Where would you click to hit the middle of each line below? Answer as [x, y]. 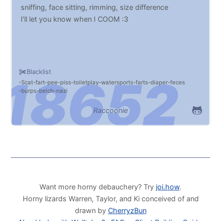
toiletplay [86, 82]
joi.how [168, 186]
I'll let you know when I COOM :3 [75, 19]
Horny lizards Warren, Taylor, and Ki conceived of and [110, 198]
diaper [159, 82]
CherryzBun [127, 210]
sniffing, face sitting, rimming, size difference [95, 7]
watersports [117, 82]
